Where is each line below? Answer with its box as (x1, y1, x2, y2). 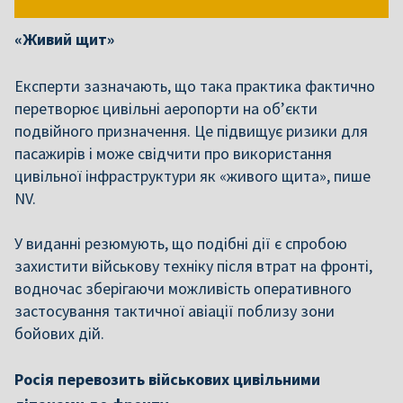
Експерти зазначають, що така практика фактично (14, 76, 375, 96)
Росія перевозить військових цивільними (14, 369, 320, 390)
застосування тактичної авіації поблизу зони (14, 300, 335, 321)
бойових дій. (14, 323, 104, 344)
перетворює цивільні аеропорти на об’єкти (14, 98, 318, 119)
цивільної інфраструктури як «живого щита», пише (14, 166, 371, 186)
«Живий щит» (14, 29, 114, 49)
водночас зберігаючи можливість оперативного (14, 278, 352, 299)
